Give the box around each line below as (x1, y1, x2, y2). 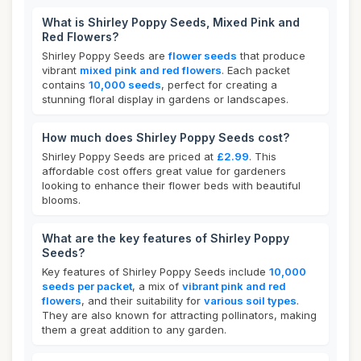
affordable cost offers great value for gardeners (42, 164, 286, 177)
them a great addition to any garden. (42, 323, 226, 336)
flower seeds (168, 49, 237, 62)
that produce (237, 49, 305, 62)
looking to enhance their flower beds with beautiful (42, 179, 301, 192)
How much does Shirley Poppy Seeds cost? (42, 131, 289, 144)
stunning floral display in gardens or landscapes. (42, 93, 288, 106)
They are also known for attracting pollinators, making (42, 309, 317, 322)
